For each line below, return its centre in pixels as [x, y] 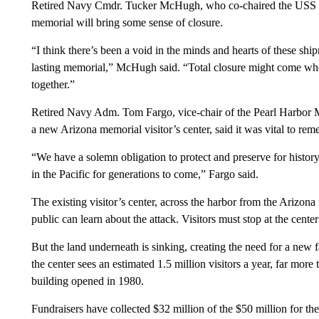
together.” [53, 84]
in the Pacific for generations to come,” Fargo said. [145, 174]
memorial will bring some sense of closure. [127, 22]
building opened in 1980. [87, 281]
